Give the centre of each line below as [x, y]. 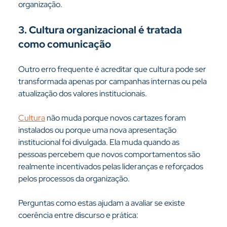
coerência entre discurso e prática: [78, 215]
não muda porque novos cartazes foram [116, 118]
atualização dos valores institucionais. [82, 93]
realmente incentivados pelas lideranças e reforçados [111, 166]
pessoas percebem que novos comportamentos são [110, 154]
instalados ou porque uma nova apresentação [98, 130]
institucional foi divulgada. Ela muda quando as [99, 142]
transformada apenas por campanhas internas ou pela [113, 81]
